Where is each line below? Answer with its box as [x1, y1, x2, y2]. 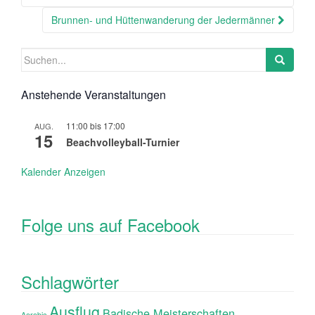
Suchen [20, 47, 54, 62]
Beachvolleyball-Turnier [66, 134, 179, 149]
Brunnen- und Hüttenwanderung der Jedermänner [51, 12, 278, 27]
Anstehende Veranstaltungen [21, 86, 166, 103]
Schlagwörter [21, 269, 119, 294]
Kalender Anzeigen [21, 164, 105, 179]
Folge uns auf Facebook [21, 212, 200, 237]
